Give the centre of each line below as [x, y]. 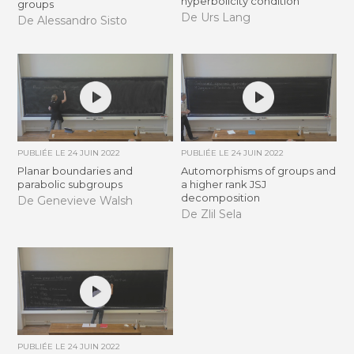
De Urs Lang [215, 18]
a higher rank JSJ [223, 184]
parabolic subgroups [70, 184]
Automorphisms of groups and [258, 170]
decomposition [220, 197]
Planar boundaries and [75, 170]
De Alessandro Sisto [73, 21]
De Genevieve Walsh [75, 201]
